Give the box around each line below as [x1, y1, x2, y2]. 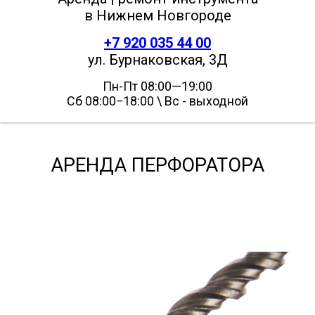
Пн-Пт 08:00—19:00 [103, 79, 212, 94]
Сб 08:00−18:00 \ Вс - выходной [67, 94, 248, 109]
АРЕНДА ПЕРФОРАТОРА [51, 154, 264, 177]
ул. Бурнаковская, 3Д [87, 51, 228, 69]
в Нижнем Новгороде [84, 7, 231, 25]
